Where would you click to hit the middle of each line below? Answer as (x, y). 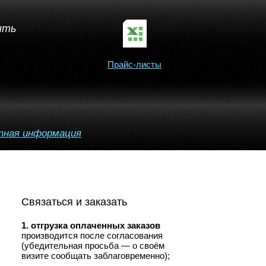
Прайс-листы (134, 64)
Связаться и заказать (74, 202)
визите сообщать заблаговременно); (96, 256)
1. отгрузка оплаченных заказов (91, 225)
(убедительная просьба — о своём (93, 246)
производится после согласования (92, 235)
